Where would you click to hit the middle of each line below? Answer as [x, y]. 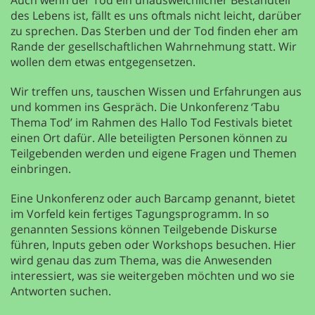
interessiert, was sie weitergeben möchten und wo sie [153, 275]
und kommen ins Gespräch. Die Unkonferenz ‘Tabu [145, 107]
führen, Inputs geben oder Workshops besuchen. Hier [153, 244]
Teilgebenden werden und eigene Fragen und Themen [154, 153]
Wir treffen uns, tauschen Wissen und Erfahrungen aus [156, 91]
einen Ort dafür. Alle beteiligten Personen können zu [149, 137]
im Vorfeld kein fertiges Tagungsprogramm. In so [140, 213]
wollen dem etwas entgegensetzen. [103, 62]
